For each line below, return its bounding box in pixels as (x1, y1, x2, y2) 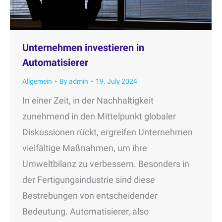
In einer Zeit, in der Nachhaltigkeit (22, 95, 154, 106)
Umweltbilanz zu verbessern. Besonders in (22, 158, 189, 169)
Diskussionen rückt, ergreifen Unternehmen (22, 126, 193, 137)
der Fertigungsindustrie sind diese (22, 174, 155, 185)
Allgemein (22, 77, 52, 85)
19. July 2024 (96, 77, 137, 85)
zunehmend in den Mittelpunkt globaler (22, 111, 176, 121)
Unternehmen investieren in (22, 41, 144, 54)
